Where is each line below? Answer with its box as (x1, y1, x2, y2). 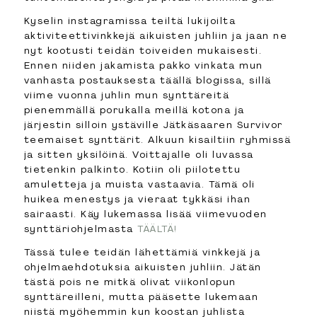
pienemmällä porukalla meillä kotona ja (23, 103, 245, 117)
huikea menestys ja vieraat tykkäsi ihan (23, 192, 251, 206)
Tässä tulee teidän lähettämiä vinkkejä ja (23, 246, 261, 259)
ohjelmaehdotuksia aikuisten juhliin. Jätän (23, 260, 262, 274)
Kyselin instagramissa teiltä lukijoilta (23, 14, 236, 28)
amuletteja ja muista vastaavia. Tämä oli (23, 178, 255, 191)
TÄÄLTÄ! (137, 222, 178, 236)
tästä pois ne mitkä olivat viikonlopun (23, 275, 236, 289)
